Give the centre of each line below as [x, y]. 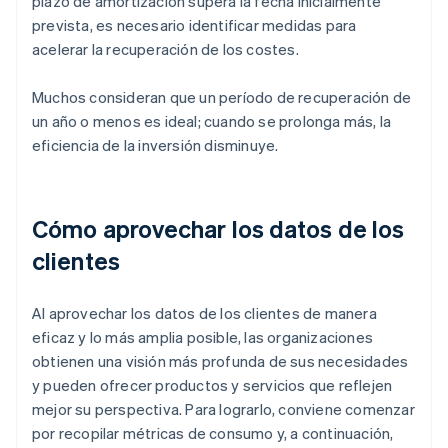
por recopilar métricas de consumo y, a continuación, [213, 433]
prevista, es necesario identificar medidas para [194, 25]
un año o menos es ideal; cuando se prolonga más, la [212, 121]
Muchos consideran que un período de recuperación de [222, 97]
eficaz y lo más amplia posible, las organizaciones [203, 337]
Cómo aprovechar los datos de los [218, 229]
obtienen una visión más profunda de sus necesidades [220, 361]
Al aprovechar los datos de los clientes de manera [204, 313]
